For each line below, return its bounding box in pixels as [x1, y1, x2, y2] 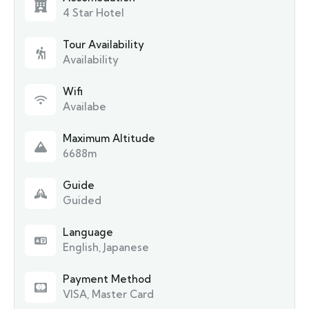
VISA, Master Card [63, 288, 154, 301]
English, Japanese [63, 241, 149, 254]
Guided [63, 194, 101, 207]
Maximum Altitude [63, 132, 155, 145]
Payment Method [63, 272, 151, 286]
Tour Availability [63, 38, 144, 51]
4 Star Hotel [63, 6, 124, 19]
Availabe [63, 100, 106, 113]
